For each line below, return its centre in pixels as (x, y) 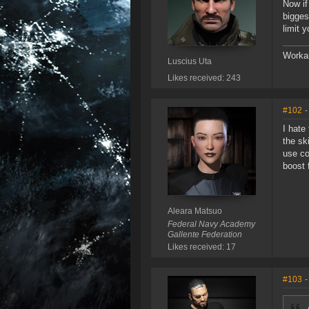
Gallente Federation (205, 235)
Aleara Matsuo (195, 211)
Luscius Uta (189, 62)
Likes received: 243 (204, 78)
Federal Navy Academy (211, 225)
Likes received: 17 (201, 247)
